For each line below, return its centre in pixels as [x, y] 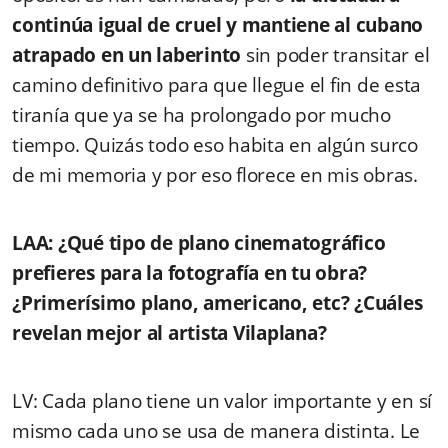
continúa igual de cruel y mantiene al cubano [217, 25]
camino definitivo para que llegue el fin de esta [216, 85]
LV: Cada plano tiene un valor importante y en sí [222, 401]
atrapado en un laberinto [126, 55]
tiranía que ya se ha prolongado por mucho [201, 115]
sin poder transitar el [335, 55]
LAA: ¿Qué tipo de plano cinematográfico [199, 243]
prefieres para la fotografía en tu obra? [189, 273]
